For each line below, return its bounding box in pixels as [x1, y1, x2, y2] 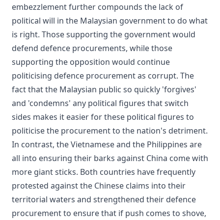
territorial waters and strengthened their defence [12, 193, 196, 205]
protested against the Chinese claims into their [12, 180, 186, 191]
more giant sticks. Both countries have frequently [12, 166, 195, 177]
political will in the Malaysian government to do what [12, 15, 208, 26]
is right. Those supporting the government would [12, 28, 195, 40]
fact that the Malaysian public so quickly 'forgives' [12, 83, 196, 95]
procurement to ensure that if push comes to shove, [12, 207, 206, 219]
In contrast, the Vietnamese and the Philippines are [12, 138, 202, 150]
